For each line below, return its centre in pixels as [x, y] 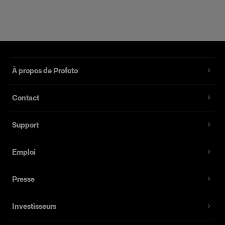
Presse [23, 179]
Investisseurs [34, 206]
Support [25, 125]
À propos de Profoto [45, 71]
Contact [26, 98]
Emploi [24, 152]
